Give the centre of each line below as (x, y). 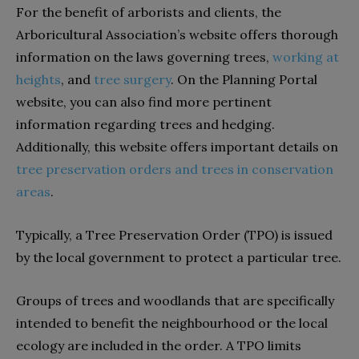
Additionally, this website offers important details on (177, 146)
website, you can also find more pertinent (144, 101)
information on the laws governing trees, (144, 56)
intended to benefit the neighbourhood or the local (172, 323)
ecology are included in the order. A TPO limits (159, 345)
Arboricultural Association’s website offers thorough (177, 34)
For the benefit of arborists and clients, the (149, 12)
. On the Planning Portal (244, 79)
